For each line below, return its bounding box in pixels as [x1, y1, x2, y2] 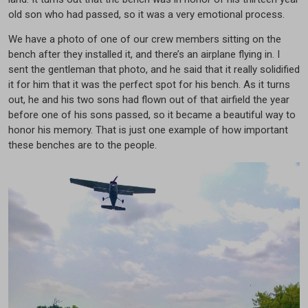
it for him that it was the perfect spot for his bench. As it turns [8, 78, 290, 91]
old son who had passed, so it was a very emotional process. [8, 8, 291, 21]
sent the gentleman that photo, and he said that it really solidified [8, 63, 300, 76]
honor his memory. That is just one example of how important [8, 124, 288, 137]
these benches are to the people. [8, 139, 157, 152]
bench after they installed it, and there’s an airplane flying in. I [8, 48, 280, 61]
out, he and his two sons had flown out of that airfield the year [8, 93, 289, 107]
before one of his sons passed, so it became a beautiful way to [8, 109, 296, 122]
